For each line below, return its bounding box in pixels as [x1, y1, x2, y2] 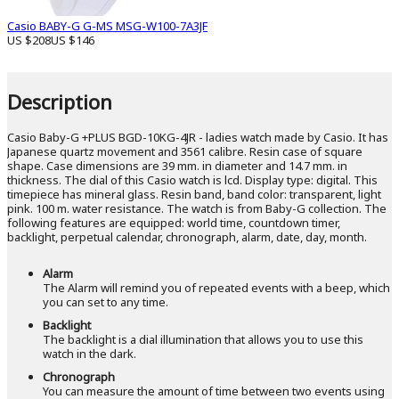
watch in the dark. [43, 345, 136, 362]
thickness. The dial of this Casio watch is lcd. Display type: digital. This [7, 171, 378, 188]
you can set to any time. [43, 293, 168, 310]
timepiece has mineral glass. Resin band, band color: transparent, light [7, 185, 381, 202]
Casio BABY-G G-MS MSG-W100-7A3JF [7, 18, 208, 35]
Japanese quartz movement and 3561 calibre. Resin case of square [7, 142, 362, 159]
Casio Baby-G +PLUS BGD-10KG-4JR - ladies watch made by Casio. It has [7, 128, 388, 145]
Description [7, 87, 112, 115]
